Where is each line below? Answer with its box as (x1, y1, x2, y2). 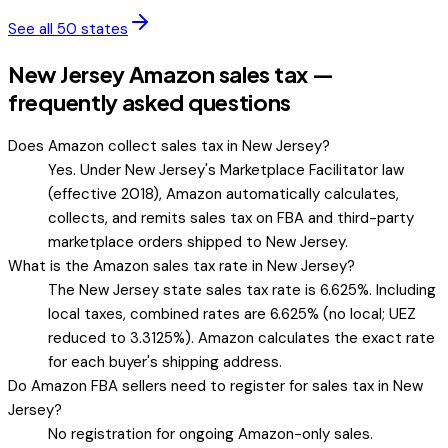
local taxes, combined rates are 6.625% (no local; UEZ (48, 303, 416, 324)
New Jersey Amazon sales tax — (8, 59, 334, 88)
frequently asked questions (8, 87, 292, 116)
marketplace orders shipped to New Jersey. (48, 231, 348, 252)
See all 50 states (8, 19, 128, 40)
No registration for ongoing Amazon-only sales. (48, 423, 373, 444)
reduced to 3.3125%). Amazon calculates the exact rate (48, 327, 435, 348)
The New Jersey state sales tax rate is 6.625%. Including (48, 279, 436, 300)
